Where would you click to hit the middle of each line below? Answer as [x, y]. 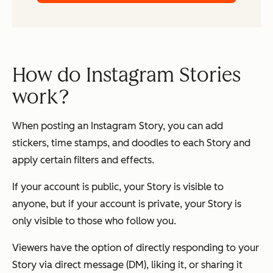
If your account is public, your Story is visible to [118, 187]
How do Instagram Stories [126, 75]
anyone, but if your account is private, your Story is [127, 204]
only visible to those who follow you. [94, 221]
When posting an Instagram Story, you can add [118, 126]
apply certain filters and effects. [83, 160]
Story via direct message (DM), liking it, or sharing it [127, 265]
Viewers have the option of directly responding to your [136, 248]
